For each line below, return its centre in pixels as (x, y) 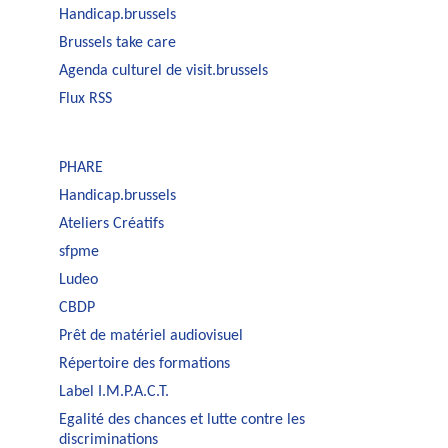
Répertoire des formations (144, 364)
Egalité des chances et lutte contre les (181, 420)
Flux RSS (85, 99)
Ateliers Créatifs (111, 224)
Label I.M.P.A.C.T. (113, 392)
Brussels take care (117, 43)
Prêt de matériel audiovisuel (150, 336)
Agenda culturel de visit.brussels (163, 71)
